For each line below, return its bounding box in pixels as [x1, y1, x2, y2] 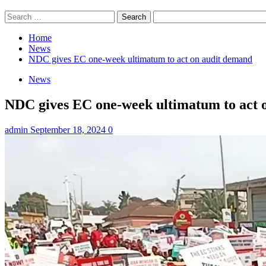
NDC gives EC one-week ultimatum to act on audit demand [28, 54, 252, 64]
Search [4, 10, 30, 20]
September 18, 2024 [30, 124, 108, 135]
